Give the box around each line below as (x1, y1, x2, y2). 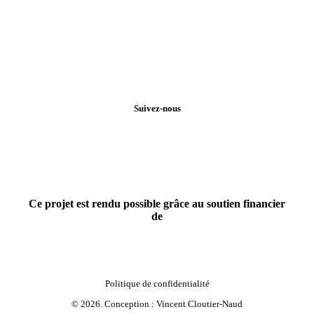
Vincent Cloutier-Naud (156, 299, 243, 310)
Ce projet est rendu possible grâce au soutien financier (29, 197, 285, 210)
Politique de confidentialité (104, 278, 210, 289)
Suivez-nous (133, 103, 181, 114)
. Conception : (100, 299, 156, 310)
